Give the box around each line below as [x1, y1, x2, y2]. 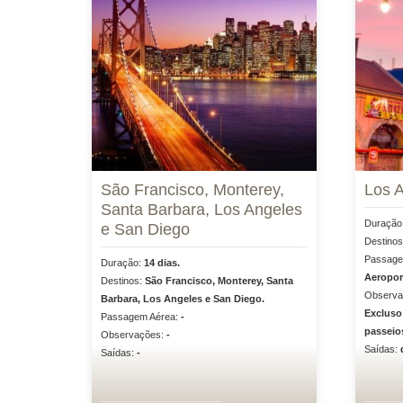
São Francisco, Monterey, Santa [145, 275, 293, 286]
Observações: [101, 329, 166, 340]
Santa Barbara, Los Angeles [101, 201, 302, 219]
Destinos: [101, 275, 145, 286]
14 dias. [144, 257, 180, 268]
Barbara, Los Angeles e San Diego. [101, 293, 264, 304]
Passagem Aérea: [101, 311, 181, 322]
